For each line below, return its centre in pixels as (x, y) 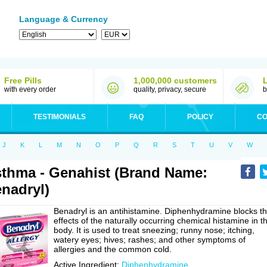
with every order (30, 89)
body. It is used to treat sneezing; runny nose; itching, (154, 230)
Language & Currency (63, 19)
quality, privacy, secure (170, 89)
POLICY (200, 117)
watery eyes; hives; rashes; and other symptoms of (150, 240)
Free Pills (23, 80)
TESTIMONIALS (60, 117)
